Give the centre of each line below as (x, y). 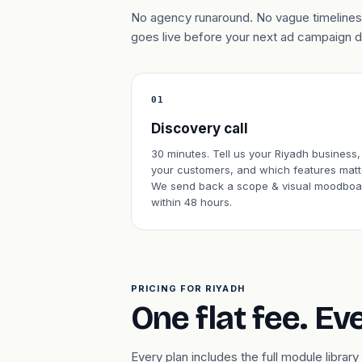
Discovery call (200, 128)
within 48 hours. (192, 202)
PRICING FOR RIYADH (188, 288)
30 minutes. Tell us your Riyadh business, (256, 154)
